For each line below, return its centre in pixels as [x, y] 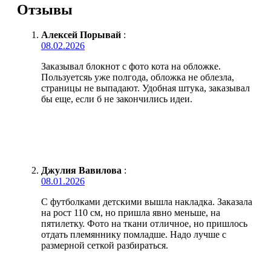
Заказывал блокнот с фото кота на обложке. [131, 67]
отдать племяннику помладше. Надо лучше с [134, 235]
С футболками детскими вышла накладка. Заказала [147, 202]
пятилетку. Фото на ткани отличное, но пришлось [144, 224]
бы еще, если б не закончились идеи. [117, 99]
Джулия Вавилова [81, 171]
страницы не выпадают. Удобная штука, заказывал [145, 88]
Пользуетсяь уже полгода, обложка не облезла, [138, 77]
